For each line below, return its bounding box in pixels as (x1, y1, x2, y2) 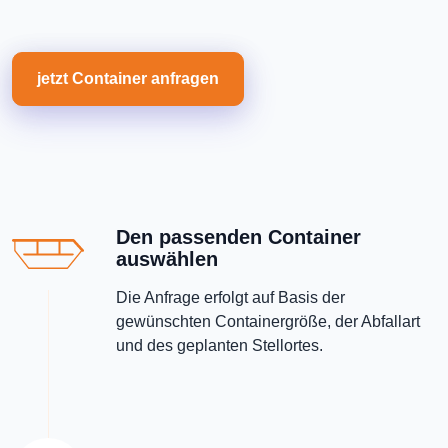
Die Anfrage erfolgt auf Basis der (116, 289, 345, 306)
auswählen (116, 248, 218, 270)
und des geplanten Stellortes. (116, 337, 323, 354)
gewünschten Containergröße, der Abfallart (116, 313, 420, 330)
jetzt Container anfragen (37, 70, 219, 87)
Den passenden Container (116, 226, 361, 248)
